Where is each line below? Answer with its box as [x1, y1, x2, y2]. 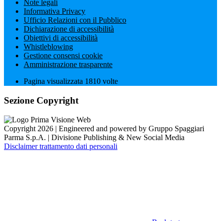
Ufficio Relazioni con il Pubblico [24, 16, 126, 25]
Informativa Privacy [24, 7, 85, 16]
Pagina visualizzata [24, 77, 85, 86]
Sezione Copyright [4, 95, 78, 106]
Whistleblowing [24, 42, 73, 51]
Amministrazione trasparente [24, 60, 112, 69]
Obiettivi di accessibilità [24, 34, 98, 42]
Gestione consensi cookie [24, 51, 103, 60]
